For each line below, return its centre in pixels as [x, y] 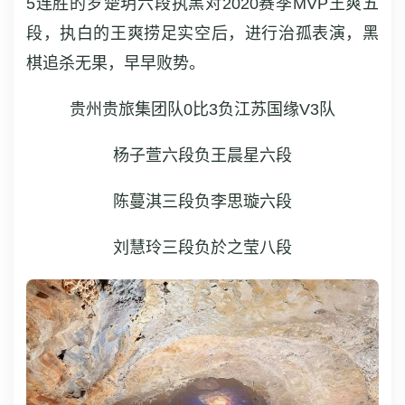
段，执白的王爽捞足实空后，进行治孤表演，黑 [202, 33]
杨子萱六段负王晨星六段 [202, 155]
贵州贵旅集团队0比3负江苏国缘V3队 [202, 109]
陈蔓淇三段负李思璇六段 [202, 201]
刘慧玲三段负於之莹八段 [202, 247]
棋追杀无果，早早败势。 [116, 63]
